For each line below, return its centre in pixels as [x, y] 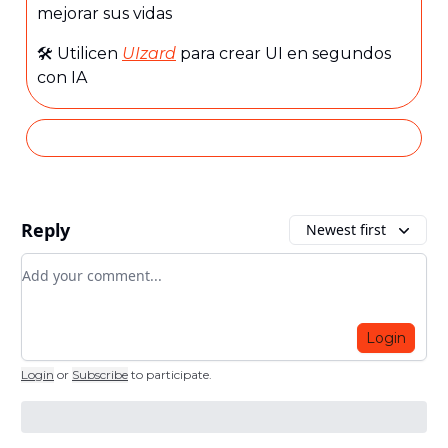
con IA [62, 78]
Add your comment [94, 265]
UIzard [149, 54]
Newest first [346, 230]
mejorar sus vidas [104, 14]
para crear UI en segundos [283, 54]
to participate [170, 375]
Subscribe [100, 375]
